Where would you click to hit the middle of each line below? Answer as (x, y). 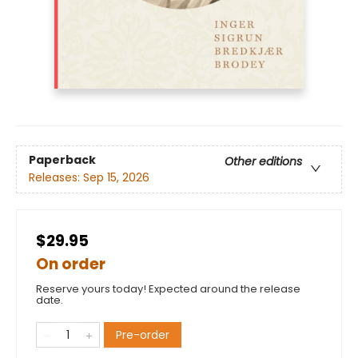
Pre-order (143, 334)
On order (71, 264)
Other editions (263, 161)
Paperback (62, 159)
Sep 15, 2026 (116, 177)
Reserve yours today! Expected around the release (168, 288)
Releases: (56, 177)
